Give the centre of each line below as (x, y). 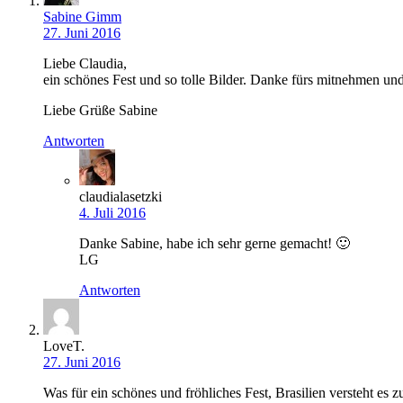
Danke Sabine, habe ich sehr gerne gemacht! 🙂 (215, 244)
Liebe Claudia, (85, 64)
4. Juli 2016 (112, 213)
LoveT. (64, 346)
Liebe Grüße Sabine (100, 111)
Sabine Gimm (82, 17)
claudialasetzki (121, 197)
